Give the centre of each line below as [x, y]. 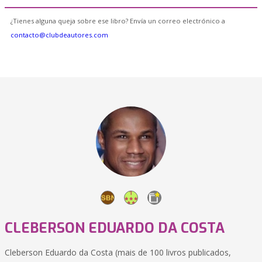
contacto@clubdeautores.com [59, 35]
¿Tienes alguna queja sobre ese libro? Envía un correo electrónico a [118, 21]
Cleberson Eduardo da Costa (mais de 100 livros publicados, [118, 252]
